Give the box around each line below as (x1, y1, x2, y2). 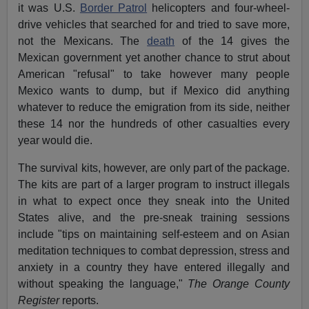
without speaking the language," (18, 278, 188, 290)
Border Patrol (79, 2, 148, 14)
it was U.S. (18, 2, 80, 14)
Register (18, 295, 60, 307)
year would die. (18, 134, 93, 147)
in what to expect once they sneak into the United (18, 195, 290, 208)
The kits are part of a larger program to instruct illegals (18, 179, 290, 191)
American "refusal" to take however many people (18, 68, 290, 81)
